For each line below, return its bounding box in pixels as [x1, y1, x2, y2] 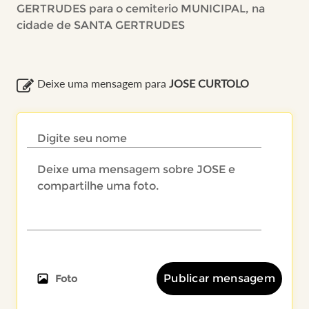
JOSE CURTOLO [168, 77, 249, 90]
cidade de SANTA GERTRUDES [16, 19, 185, 32]
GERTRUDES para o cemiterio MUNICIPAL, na [16, 2, 265, 15]
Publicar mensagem [163, 271, 276, 285]
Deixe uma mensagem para [37, 77, 169, 90]
